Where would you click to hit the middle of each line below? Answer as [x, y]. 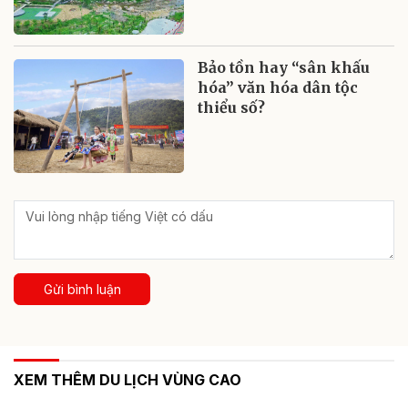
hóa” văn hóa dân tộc [278, 87]
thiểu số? [232, 107]
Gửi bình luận [82, 289]
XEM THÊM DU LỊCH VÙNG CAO [127, 379]
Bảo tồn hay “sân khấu [284, 67]
